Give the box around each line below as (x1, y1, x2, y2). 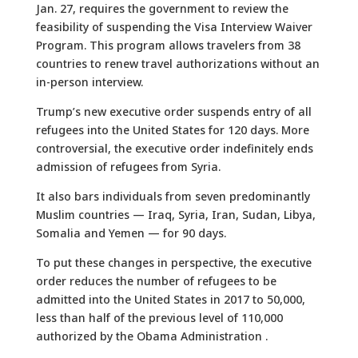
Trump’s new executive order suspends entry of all (35, 103, 312, 119)
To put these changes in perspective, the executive (35, 254, 312, 270)
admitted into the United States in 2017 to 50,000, (35, 291, 305, 307)
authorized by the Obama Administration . (35, 328, 268, 344)
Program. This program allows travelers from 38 (35, 37, 300, 53)
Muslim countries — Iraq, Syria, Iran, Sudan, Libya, (35, 206, 316, 222)
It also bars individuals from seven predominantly (35, 188, 310, 204)
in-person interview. (35, 74, 143, 89)
